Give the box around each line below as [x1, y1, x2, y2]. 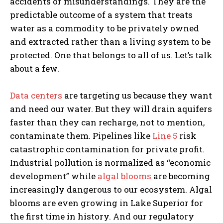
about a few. [10, 62, 59, 74]
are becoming [151, 170, 210, 182]
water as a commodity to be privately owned [10, 22, 199, 34]
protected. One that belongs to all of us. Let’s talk [10, 49, 213, 61]
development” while [10, 170, 98, 182]
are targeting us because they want [62, 89, 212, 101]
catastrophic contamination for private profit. [10, 143, 205, 155]
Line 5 [150, 129, 177, 141]
